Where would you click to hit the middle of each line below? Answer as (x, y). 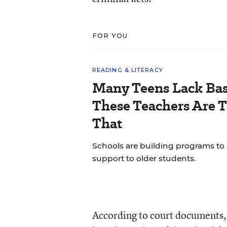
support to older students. (144, 158)
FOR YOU (110, 35)
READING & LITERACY (127, 70)
